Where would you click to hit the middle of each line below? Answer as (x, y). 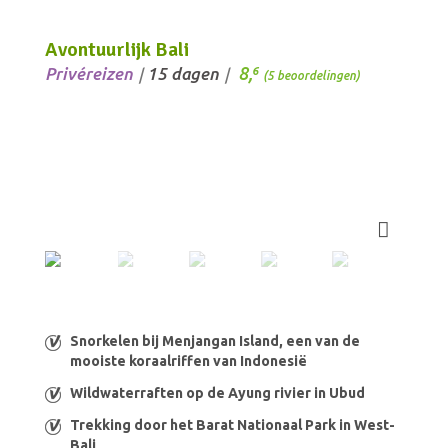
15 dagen (183, 73)
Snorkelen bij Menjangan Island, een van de (215, 340)
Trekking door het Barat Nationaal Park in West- (232, 424)
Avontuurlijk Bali (117, 49)
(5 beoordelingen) (311, 75)
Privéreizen (89, 73)
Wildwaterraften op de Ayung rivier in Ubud (217, 392)
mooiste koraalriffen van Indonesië (188, 360)
